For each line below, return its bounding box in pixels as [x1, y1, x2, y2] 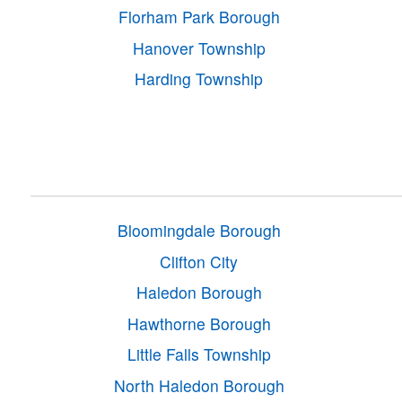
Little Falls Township [127, 343, 271, 366]
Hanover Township [132, 36, 266, 59]
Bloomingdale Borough [117, 219, 281, 242]
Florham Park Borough [118, 5, 280, 29]
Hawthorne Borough [127, 311, 271, 335]
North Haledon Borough [113, 373, 284, 397]
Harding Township [135, 67, 264, 91]
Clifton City [160, 249, 239, 273]
